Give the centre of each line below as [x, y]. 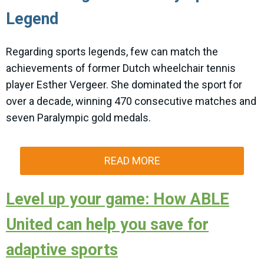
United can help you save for [107, 225]
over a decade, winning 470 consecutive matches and [131, 101]
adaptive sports [62, 250]
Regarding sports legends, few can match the [112, 52]
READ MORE [132, 161]
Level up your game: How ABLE [118, 199]
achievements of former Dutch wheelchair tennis [121, 68]
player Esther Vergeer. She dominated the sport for [124, 85]
